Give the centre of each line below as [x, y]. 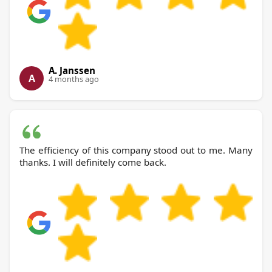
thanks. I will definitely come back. [93, 162]
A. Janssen [72, 70]
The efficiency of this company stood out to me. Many [136, 150]
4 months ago [74, 79]
